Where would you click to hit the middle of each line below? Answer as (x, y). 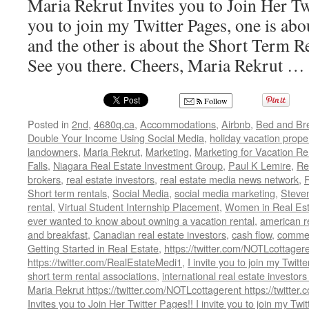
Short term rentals (67, 193)
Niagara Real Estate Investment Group (138, 165)
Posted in (48, 124)
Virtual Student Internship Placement (139, 207)
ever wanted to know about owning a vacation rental (141, 220)
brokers (44, 179)
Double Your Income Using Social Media (116, 138)
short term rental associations (92, 276)
